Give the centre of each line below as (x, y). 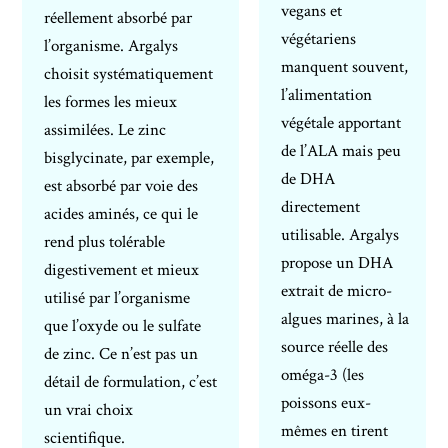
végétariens (319, 39)
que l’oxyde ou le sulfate (123, 326)
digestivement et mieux (122, 270)
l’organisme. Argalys (111, 46)
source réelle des (335, 347)
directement (321, 207)
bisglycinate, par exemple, (129, 158)
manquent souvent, (345, 67)
